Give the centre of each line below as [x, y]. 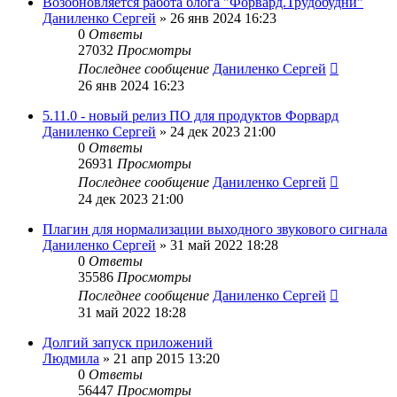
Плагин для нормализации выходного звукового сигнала [215, 229]
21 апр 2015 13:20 [167, 358]
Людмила [71, 358]
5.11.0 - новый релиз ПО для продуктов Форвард [191, 115]
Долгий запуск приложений [128, 342]
